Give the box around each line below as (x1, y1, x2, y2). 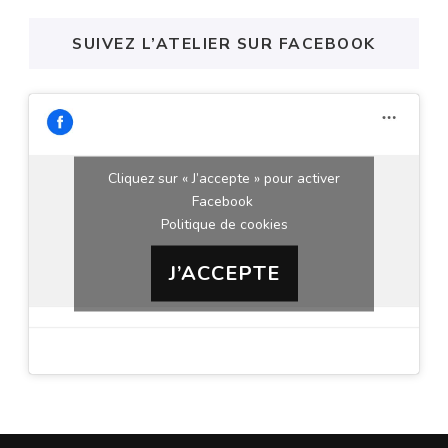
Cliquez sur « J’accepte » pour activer (108, 168, 340, 188)
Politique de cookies (160, 214, 288, 234)
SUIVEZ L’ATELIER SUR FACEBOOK (72, 32, 376, 54)
